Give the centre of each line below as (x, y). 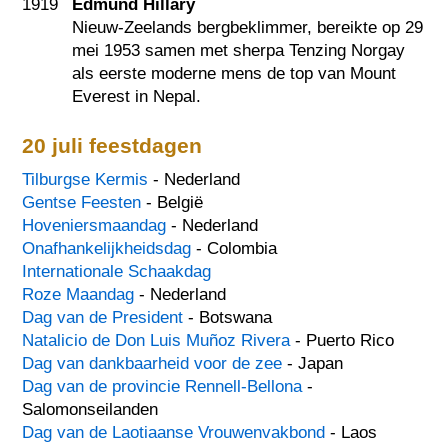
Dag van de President (103, 318)
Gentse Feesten (82, 203)
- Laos (351, 433)
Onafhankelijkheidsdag (107, 249)
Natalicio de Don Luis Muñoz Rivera (156, 341)
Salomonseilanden (90, 410)
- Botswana (228, 318)
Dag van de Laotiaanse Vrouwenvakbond (174, 433)
